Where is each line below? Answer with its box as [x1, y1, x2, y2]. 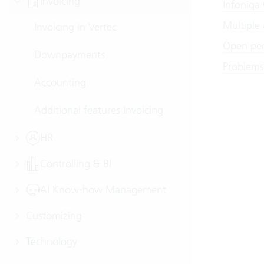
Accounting [34, 75, 86, 89]
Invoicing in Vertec [34, 20, 117, 34]
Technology [26, 235, 77, 248]
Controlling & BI [40, 157, 111, 170]
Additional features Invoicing [34, 103, 163, 117]
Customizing [26, 209, 82, 222]
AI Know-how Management [40, 183, 166, 196]
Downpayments [34, 48, 105, 61]
